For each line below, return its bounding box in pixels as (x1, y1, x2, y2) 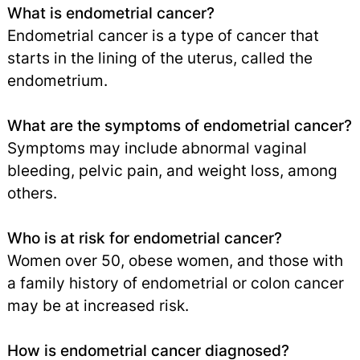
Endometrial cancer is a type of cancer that (6, 25, 319, 45)
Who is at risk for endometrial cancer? (6, 227, 282, 247)
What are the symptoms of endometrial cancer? (6, 115, 352, 135)
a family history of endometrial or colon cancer (6, 272, 344, 292)
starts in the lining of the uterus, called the (6, 47, 313, 67)
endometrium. (6, 70, 108, 90)
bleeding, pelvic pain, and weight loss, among (6, 160, 337, 180)
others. (6, 182, 57, 202)
